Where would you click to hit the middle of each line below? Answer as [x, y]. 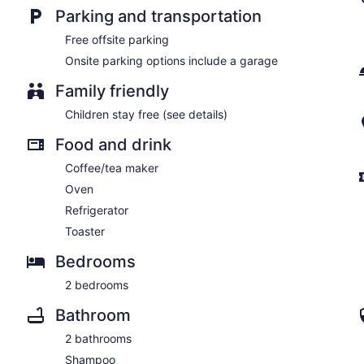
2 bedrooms [97, 284]
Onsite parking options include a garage [171, 60]
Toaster [85, 231]
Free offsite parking [117, 39]
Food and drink [113, 144]
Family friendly [112, 91]
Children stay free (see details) [146, 114]
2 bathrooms [98, 338]
